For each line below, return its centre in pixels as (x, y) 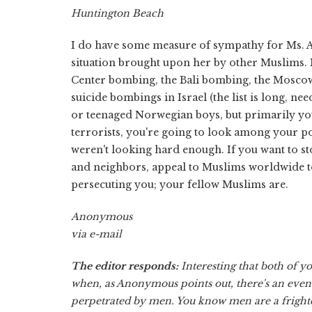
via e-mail (96, 234)
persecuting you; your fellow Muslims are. (180, 184)
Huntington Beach (117, 13)
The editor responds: (125, 266)
